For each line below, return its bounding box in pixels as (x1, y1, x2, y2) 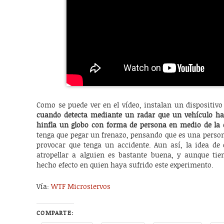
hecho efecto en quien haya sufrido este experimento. (36, 161, 214, 169)
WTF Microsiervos (51, 182, 111, 191)
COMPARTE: (36, 209, 74, 217)
